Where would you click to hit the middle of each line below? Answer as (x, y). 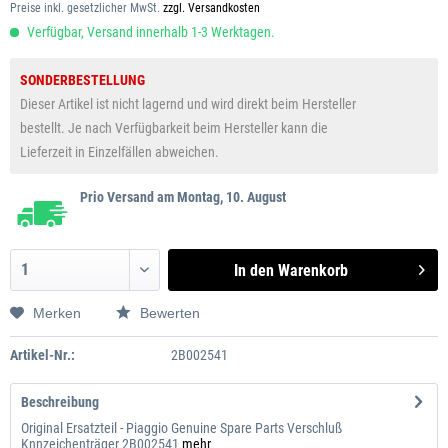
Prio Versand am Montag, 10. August (183, 197)
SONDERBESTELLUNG (82, 80)
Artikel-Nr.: (42, 355)
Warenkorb (313, 270)
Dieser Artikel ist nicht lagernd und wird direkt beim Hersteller (188, 104)
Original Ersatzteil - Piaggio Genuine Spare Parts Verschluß (181, 428)
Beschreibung (60, 402)
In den (254, 270)
